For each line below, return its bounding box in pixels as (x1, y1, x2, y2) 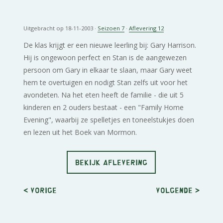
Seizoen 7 (98, 24, 125, 32)
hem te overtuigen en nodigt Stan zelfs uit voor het (23, 77, 188, 87)
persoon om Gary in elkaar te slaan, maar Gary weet (23, 65, 193, 75)
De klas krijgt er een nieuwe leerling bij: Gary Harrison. (23, 40, 197, 50)
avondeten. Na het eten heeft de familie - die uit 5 (23, 90, 184, 100)
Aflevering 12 (129, 24, 164, 32)
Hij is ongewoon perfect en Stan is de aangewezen (23, 52, 187, 62)
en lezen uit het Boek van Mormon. (23, 127, 137, 137)
